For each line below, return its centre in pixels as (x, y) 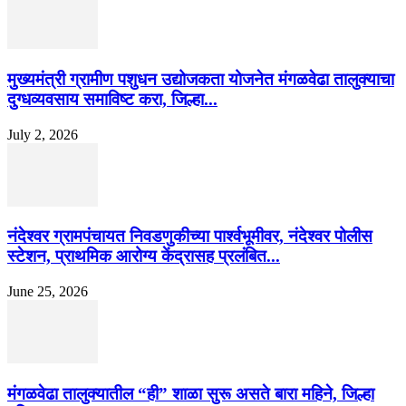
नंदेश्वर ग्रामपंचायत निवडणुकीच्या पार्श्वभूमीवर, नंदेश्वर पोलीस (190, 237)
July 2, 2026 (43, 134)
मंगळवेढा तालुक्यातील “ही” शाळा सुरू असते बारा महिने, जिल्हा (191, 393)
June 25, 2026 (48, 292)
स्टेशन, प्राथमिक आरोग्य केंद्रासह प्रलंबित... (144, 256)
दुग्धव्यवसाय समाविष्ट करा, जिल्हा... (112, 99)
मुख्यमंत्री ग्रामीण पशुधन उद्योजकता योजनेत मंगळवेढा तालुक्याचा (201, 79)
